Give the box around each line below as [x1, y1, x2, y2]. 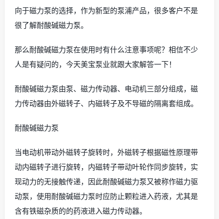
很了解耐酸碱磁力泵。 [15, 20, 88, 30]
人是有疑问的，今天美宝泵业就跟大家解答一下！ [15, 59, 176, 69]
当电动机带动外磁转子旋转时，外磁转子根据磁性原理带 [15, 147, 198, 157]
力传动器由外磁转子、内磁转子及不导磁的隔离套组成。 [15, 98, 198, 108]
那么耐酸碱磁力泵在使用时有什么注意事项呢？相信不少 [15, 44, 198, 54]
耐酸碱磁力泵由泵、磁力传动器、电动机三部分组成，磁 [15, 84, 198, 93]
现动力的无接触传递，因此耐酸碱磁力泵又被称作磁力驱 [15, 176, 198, 186]
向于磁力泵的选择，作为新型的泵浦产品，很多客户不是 [15, 5, 198, 15]
